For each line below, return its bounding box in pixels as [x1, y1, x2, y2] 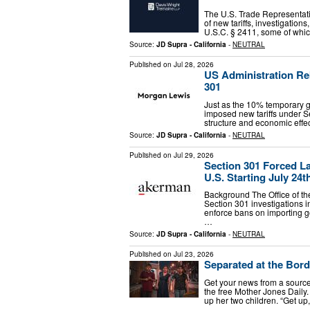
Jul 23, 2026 [174, 249, 214, 259]
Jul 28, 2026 [174, 59, 214, 69]
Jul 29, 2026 [174, 149, 214, 160]
